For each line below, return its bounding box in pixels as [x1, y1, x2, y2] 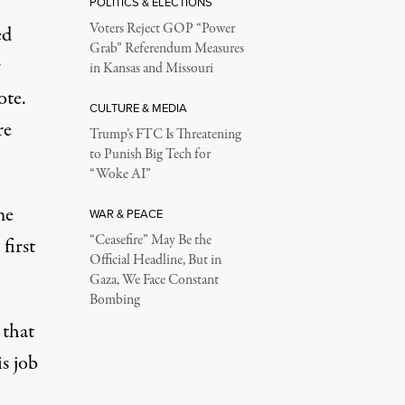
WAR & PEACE [89, 205, 163, 222]
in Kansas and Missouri [89, 59, 213, 79]
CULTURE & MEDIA [89, 99, 187, 117]
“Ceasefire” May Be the [89, 231, 212, 250]
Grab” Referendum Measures [89, 39, 244, 59]
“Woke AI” [89, 165, 151, 184]
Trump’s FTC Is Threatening [89, 125, 241, 145]
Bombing [89, 290, 140, 310]
